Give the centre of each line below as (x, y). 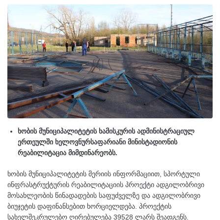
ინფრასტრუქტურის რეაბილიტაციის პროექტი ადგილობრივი (106, 184)
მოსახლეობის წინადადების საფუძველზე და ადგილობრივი (104, 195)
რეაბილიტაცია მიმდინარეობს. (68, 152)
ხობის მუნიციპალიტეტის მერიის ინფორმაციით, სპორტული (104, 174)
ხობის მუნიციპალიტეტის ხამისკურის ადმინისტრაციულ (106, 131)
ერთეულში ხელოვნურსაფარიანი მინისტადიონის (97, 142)
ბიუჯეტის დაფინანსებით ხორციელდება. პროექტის (89, 206)
